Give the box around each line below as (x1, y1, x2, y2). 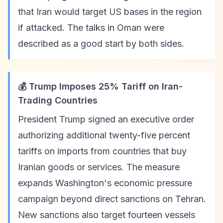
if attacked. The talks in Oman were (18, 22, 164, 33)
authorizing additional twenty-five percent (18, 130, 190, 140)
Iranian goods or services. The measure (18, 162, 180, 172)
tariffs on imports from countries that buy (18, 146, 187, 156)
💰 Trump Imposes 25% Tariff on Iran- (18, 81, 183, 92)
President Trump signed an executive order (18, 114, 194, 124)
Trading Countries (18, 95, 98, 106)
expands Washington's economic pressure (18, 178, 192, 188)
